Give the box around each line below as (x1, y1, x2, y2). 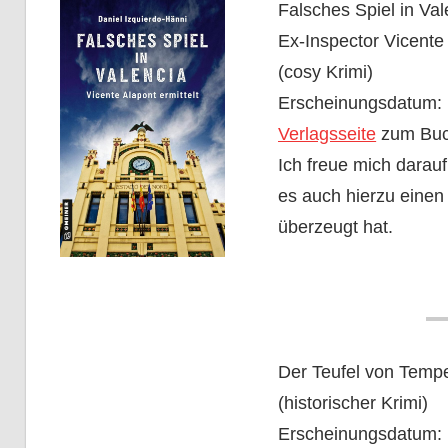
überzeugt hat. (278, 216, 394, 237)
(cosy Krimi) (278, 61, 374, 82)
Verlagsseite (278, 123, 377, 144)
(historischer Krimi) (278, 392, 429, 413)
